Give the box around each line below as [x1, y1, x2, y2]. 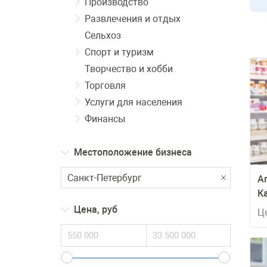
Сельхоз [85, 30, 121, 41]
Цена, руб [74, 204, 117, 215]
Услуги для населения [85, 97, 182, 108]
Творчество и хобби [85, 63, 173, 74]
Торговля [85, 80, 126, 91]
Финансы [85, 113, 125, 125]
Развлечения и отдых [85, 13, 181, 24]
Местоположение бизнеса [74, 147, 192, 158]
